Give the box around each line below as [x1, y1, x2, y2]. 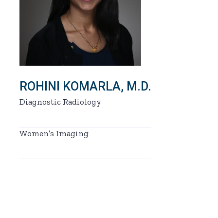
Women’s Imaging [19, 128, 89, 138]
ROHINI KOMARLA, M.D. [19, 79, 152, 93]
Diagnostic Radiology [19, 97, 102, 107]
